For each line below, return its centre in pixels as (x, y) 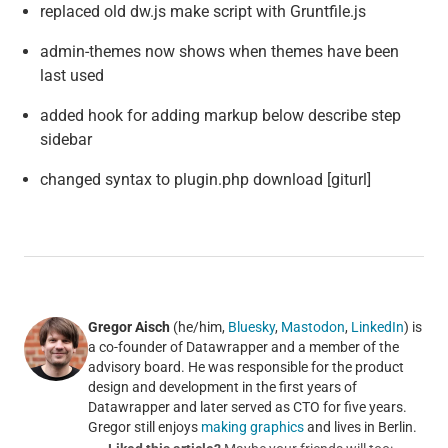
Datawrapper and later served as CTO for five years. (247, 407)
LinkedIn (377, 327)
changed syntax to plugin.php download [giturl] (205, 180)
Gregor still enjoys (144, 427)
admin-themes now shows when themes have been (219, 52)
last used (71, 76)
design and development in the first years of (222, 387)
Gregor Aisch (128, 327)
